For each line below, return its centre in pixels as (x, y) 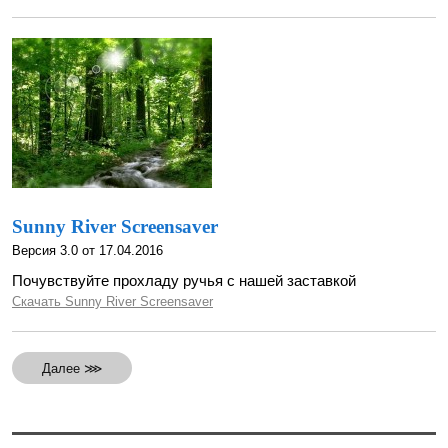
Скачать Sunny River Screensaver (112, 301)
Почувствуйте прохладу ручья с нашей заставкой (184, 280)
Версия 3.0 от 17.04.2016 (87, 250)
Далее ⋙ (72, 368)
